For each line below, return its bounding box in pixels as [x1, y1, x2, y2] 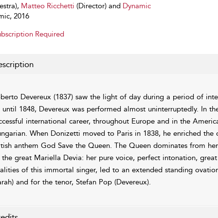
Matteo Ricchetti [20, 1, 74, 10]
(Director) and [74, 1, 123, 10]
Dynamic [122, 1, 151, 10]
